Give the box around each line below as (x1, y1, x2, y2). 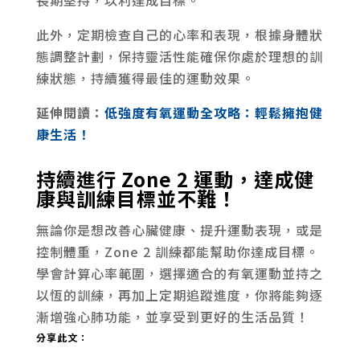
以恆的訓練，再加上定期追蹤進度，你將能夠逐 (35, 284, 323, 305)
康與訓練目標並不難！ (35, 183, 237, 212)
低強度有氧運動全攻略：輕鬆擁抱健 (104, 102, 323, 122)
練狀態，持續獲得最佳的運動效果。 (35, 67, 255, 88)
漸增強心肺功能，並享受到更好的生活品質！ (35, 306, 309, 326)
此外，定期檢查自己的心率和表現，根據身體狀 (35, 24, 323, 44)
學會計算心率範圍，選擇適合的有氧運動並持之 (35, 263, 323, 283)
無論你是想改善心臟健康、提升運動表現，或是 (35, 219, 323, 239)
